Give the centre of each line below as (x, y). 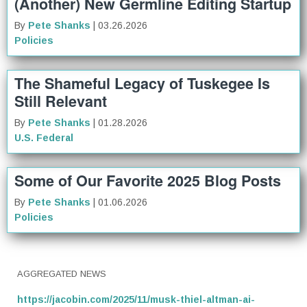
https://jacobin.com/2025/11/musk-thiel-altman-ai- (136, 300)
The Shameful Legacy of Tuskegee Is (142, 84)
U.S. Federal (44, 138)
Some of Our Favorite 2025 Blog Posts (148, 181)
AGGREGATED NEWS (62, 274)
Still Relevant (61, 101)
